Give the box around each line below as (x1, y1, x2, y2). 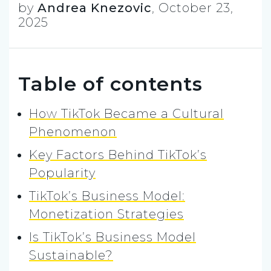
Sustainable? (29, 247, 113, 263)
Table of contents (18, 71, 203, 96)
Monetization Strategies (29, 206, 184, 221)
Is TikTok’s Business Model (29, 229, 196, 244)
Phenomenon (29, 124, 117, 139)
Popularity (29, 165, 96, 180)
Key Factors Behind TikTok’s (29, 147, 207, 162)
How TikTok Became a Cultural (29, 106, 224, 121)
